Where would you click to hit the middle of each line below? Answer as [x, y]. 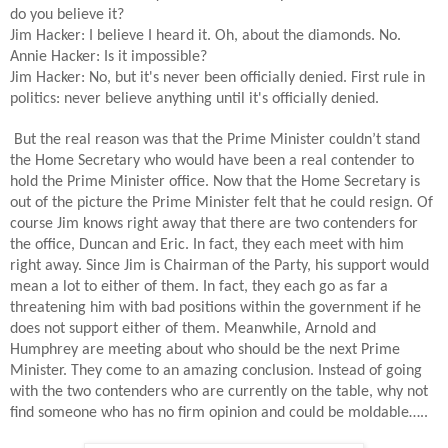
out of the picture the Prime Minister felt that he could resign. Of [221, 202]
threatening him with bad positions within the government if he [215, 307]
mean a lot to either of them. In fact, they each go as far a [199, 286]
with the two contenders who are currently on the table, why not [219, 391]
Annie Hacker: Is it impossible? [108, 56]
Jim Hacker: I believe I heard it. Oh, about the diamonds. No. [205, 35]
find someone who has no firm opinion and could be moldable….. [219, 412]
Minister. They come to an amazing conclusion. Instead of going [216, 370]
